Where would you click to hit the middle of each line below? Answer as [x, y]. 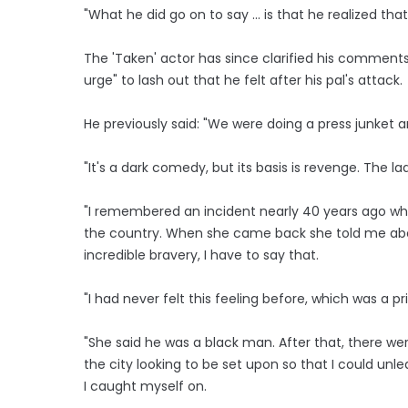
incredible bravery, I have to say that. [203, 255]
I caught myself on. [145, 386]
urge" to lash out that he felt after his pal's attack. [243, 80]
